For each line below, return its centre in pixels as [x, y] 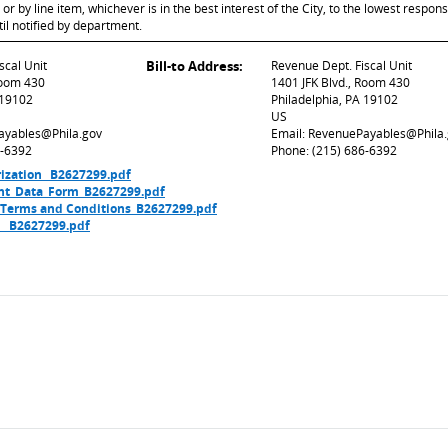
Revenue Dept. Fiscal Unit [341, 65]
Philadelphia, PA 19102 [334, 99]
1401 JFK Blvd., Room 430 [340, 82]
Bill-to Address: [194, 66]
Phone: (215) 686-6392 [334, 150]
